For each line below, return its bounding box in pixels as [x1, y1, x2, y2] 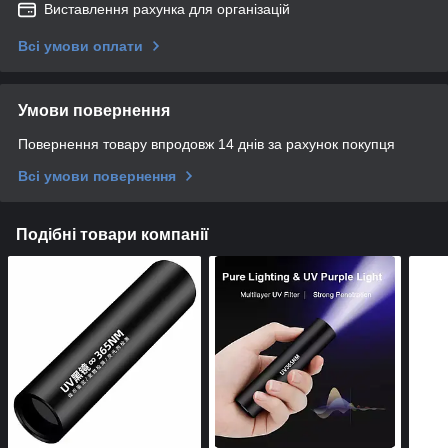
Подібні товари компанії [16, 226, 209, 244]
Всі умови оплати [18, 38, 143, 55]
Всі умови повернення [18, 168, 176, 185]
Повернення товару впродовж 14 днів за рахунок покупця [18, 136, 395, 153]
